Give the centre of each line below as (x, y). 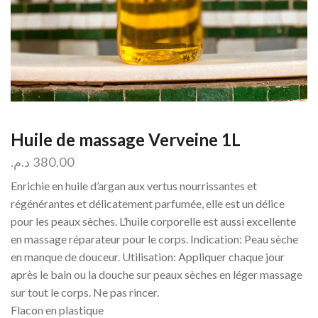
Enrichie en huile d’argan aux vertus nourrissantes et (134, 185)
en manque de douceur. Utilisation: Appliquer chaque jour (148, 256)
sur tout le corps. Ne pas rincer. (85, 292)
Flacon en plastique (57, 309)
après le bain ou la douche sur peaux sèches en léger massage (157, 274)
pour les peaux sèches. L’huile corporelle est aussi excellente (153, 221)
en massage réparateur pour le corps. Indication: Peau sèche (154, 238)
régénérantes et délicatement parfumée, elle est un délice (148, 203)
